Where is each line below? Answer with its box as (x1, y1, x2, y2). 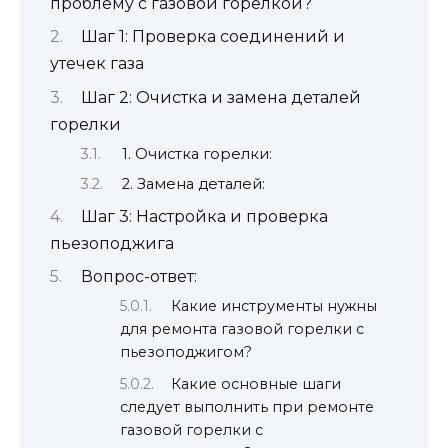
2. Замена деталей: (121, 174, 265, 193)
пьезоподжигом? (120, 342, 252, 361)
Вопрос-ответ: (80, 267, 197, 287)
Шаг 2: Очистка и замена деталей (80, 87, 361, 107)
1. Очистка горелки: (121, 145, 272, 164)
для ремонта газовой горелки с (120, 319, 364, 338)
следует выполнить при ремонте (120, 398, 374, 417)
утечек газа (50, 54, 144, 74)
